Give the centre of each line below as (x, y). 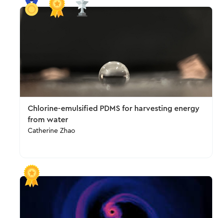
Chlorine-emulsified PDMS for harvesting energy (114, 109)
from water (48, 120)
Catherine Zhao (52, 131)
